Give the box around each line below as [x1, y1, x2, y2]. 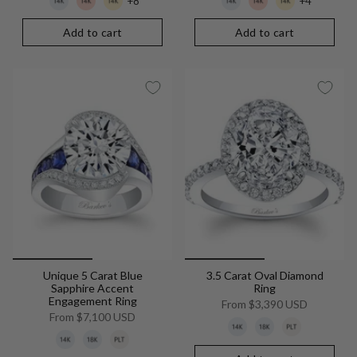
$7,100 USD [74, 310, 135, 324]
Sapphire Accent [51, 281, 134, 296]
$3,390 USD [246, 297, 308, 312]
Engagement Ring [48, 294, 137, 308]
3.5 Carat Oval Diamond [206, 269, 324, 283]
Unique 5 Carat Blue [42, 269, 143, 283]
